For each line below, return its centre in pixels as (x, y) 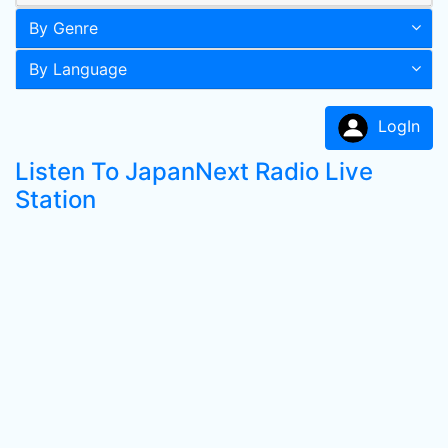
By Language (78, 69)
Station (55, 199)
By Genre (63, 28)
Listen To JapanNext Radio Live (194, 171)
